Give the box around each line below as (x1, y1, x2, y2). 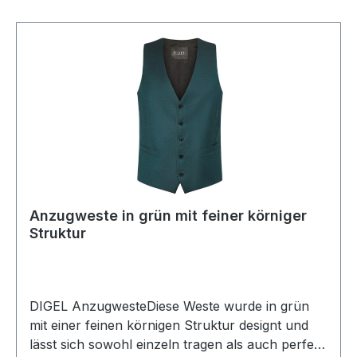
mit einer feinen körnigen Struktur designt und (29, 317, 308, 333)
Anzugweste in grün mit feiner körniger (29, 207, 307, 224)
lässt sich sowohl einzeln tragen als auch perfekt (29, 336, 325, 352)
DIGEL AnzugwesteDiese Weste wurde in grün (29, 298, 309, 314)
